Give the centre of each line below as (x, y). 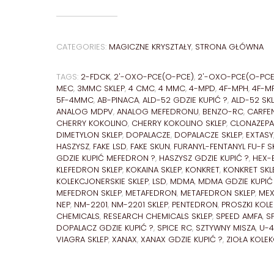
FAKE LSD (110, 146)
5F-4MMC (75, 100)
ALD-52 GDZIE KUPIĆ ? (185, 100)
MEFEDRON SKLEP (89, 193)
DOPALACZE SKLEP (208, 135)
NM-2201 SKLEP (140, 204)
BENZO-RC (223, 111)
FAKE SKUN (150, 146)
